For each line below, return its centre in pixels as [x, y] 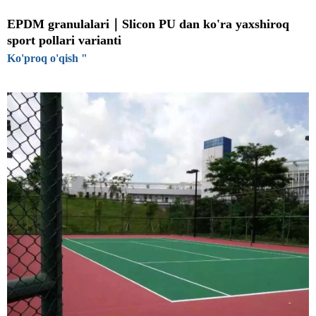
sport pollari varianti [64, 40]
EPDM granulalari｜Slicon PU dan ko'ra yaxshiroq [148, 24]
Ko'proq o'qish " [47, 58]
